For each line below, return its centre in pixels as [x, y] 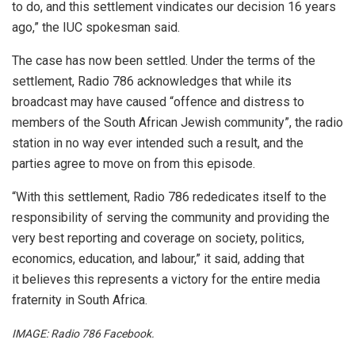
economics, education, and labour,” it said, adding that [158, 259]
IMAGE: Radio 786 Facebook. [83, 334]
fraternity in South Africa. [80, 300]
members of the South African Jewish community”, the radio [177, 123]
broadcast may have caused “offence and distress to [158, 102]
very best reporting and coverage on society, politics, [158, 239]
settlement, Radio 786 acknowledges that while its [152, 82]
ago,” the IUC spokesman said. [96, 28]
